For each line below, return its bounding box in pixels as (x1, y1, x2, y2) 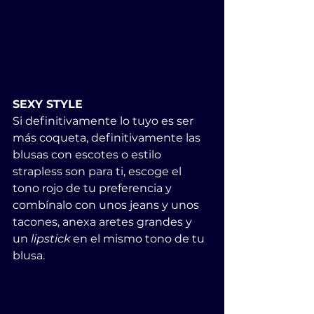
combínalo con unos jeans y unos (13, 198, 202, 212)
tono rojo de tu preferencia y (13, 181, 175, 195)
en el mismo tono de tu (73, 231, 207, 245)
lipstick (31, 231, 73, 245)
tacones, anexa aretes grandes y (13, 214, 195, 228)
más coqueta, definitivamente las (13, 130, 203, 144)
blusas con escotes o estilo (13, 147, 164, 161)
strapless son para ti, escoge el (13, 164, 184, 178)
